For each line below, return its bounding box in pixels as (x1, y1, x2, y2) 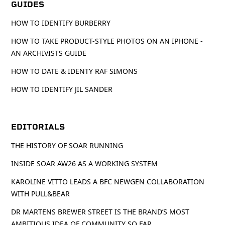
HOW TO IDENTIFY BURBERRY (11, 18, 111, 28)
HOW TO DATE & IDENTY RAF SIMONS (11, 66, 138, 76)
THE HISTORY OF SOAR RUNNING (11, 140, 124, 150)
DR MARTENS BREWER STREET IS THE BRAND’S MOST (11, 206, 190, 216)
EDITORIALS (11, 122, 65, 132)
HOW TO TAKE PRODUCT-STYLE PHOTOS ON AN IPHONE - (11, 36, 203, 46)
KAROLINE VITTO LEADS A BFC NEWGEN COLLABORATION (11, 176, 205, 186)
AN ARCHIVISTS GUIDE (11, 48, 87, 58)
